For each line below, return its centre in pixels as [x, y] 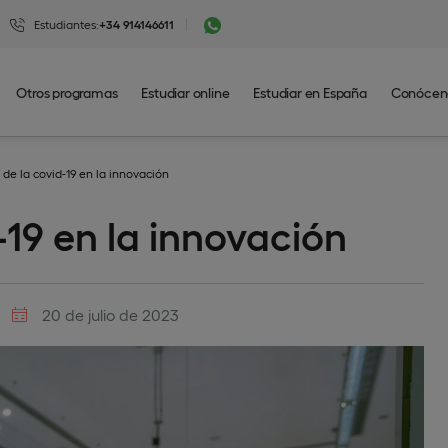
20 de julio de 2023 [108, 314]
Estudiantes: [66, 23]
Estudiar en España [310, 92]
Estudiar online [185, 92]
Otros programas [67, 92]
